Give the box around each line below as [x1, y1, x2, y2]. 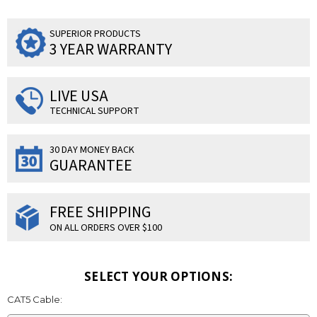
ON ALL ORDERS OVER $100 [50, 220, 162, 235]
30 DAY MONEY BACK [50, 142, 134, 157]
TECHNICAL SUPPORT [50, 103, 139, 118]
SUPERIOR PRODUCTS [50, 26, 141, 41]
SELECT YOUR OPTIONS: [84, 267, 233, 284]
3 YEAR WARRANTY [50, 38, 172, 61]
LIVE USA [50, 84, 108, 108]
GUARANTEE [50, 154, 132, 177]
